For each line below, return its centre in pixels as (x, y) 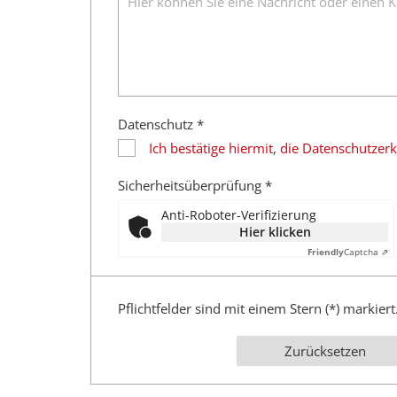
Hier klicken (275, 231)
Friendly (326, 251)
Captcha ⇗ (366, 251)
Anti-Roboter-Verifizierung (239, 214)
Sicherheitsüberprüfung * (195, 185)
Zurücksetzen (325, 350)
